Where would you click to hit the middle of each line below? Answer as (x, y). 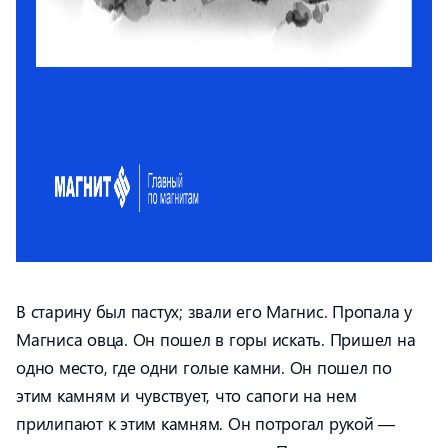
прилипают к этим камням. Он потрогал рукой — (205, 423)
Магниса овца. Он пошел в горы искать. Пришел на (216, 339)
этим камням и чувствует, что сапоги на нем (186, 395)
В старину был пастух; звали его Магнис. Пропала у (214, 311)
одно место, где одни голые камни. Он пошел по (204, 367)
